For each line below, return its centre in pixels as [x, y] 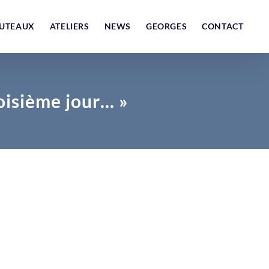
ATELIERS [69, 26]
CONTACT [223, 26]
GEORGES [167, 26]
